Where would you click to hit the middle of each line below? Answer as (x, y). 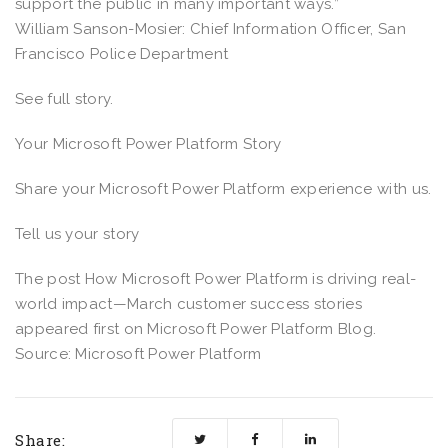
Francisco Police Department (124, 53)
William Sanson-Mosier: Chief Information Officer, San (210, 28)
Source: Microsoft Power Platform (138, 353)
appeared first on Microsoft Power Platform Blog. (196, 328)
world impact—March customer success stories (188, 303)
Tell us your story (77, 233)
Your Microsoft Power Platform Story (148, 143)
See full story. (66, 98)
